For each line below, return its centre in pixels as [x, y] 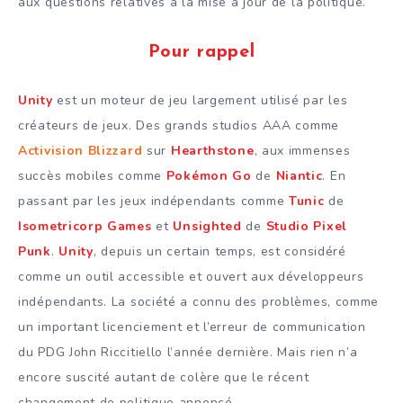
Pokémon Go [209, 175]
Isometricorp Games [85, 226]
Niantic [299, 175]
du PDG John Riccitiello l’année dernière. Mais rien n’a [188, 352]
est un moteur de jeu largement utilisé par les [200, 100]
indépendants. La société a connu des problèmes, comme [199, 301]
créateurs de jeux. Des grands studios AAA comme [179, 125]
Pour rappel [201, 53]
